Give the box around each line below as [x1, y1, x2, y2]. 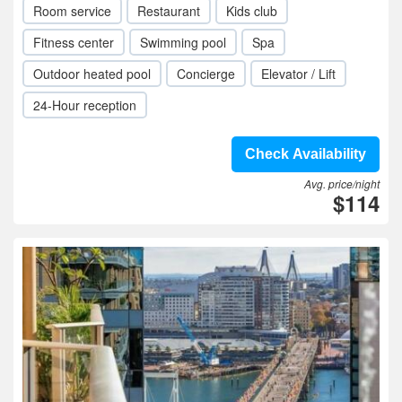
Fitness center [33, 33, 114, 51]
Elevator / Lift [261, 65, 336, 83]
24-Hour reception [33, 96, 136, 114]
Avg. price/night [304, 176, 380, 191]
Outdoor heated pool [33, 65, 151, 83]
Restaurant [137, 2, 200, 20]
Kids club [226, 2, 277, 20]
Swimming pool [140, 33, 226, 51]
